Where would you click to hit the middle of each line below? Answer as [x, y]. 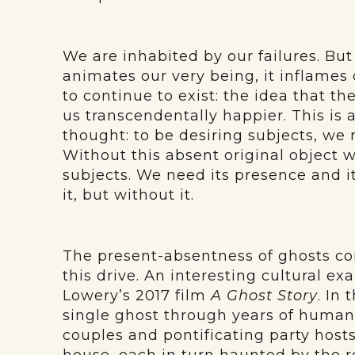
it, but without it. [128, 195]
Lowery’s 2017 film [137, 296]
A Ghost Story [264, 296]
